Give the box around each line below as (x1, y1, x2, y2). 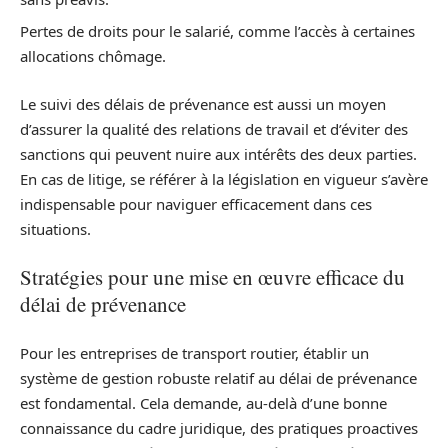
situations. (20, 218, 91, 239)
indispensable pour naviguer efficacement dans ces (20, 193, 372, 214)
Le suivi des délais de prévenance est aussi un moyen (20, 93, 386, 114)
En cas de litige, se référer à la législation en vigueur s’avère (20, 168, 428, 189)
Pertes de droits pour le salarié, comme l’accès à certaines (20, 21, 415, 41)
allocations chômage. (20, 46, 166, 66)
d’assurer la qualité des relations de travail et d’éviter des (20, 118, 408, 139)
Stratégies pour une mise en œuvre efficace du (20, 263, 405, 291)
